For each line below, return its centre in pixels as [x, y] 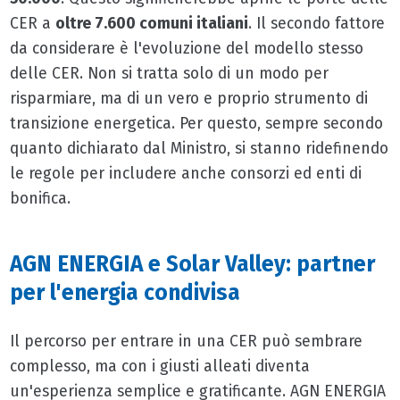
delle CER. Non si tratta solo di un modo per [169, 74]
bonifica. [40, 199]
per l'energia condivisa [131, 292]
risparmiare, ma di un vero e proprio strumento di [188, 99]
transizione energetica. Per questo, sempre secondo [196, 124]
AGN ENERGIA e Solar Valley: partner [192, 263]
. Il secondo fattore [316, 24]
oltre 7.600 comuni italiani [151, 24]
